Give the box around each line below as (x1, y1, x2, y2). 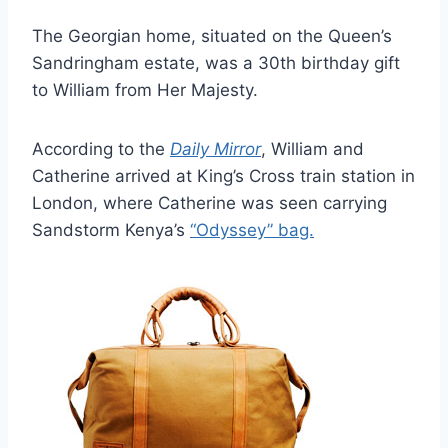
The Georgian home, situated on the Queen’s (32, 25, 392, 46)
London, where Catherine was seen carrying (32, 192, 387, 213)
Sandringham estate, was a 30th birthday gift (32, 52, 400, 73)
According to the (32, 138, 170, 159)
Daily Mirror (170, 138, 261, 159)
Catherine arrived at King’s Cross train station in (32, 165, 415, 186)
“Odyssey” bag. (190, 219, 314, 240)
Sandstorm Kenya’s (32, 219, 190, 240)
